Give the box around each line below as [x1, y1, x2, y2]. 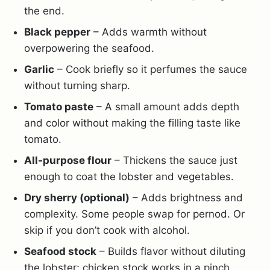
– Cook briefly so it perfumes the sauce [54, 63, 247, 76]
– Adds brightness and [130, 192, 243, 204]
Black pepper [24, 26, 90, 39]
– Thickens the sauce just [111, 154, 237, 167]
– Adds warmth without [90, 26, 207, 39]
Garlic [24, 63, 54, 76]
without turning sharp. [24, 80, 130, 92]
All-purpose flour [24, 154, 111, 167]
